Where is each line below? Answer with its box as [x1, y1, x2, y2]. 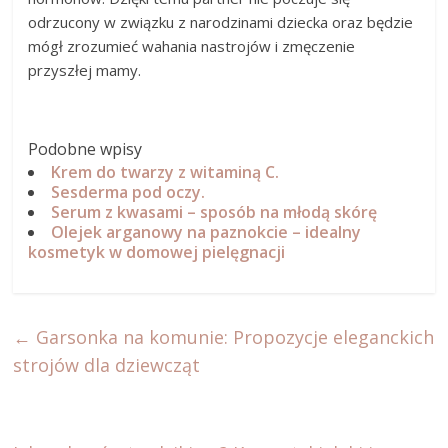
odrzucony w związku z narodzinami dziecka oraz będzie [28, 11, 414, 32]
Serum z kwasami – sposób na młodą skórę [51, 200, 378, 223]
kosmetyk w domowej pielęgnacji [28, 240, 286, 263]
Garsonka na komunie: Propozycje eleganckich [31, 324, 435, 349]
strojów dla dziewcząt [13, 352, 201, 377]
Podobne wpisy [28, 137, 143, 160]
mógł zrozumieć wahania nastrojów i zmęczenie [28, 35, 356, 56]
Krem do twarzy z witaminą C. [51, 160, 280, 183]
